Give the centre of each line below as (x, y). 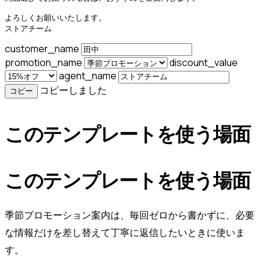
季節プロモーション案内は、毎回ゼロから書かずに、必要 (130, 215)
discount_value (204, 63)
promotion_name (44, 63)
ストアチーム (28, 28)
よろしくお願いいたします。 (56, 17)
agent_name (89, 76)
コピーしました (73, 90)
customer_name (43, 48)
